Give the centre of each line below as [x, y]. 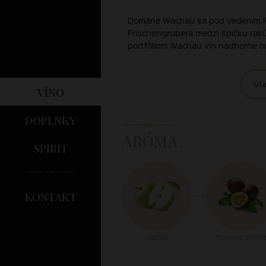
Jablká [156, 237]
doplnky [50, 119]
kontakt [50, 196]
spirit [50, 147]
